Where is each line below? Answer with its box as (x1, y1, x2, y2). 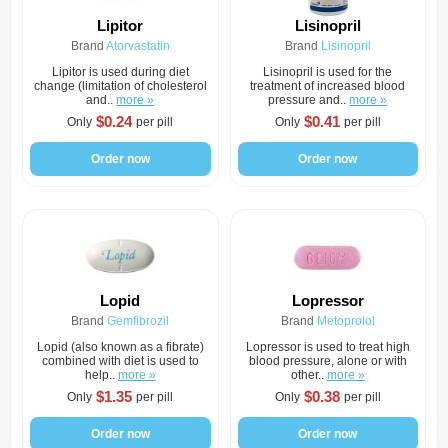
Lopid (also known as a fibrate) (36, 340, 204, 354)
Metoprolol (316, 314, 375, 328)
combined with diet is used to (41, 354, 199, 368)
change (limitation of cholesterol (33, 79, 207, 93)
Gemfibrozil (107, 314, 170, 328)
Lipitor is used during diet (51, 65, 189, 79)
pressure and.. (268, 93, 350, 107)
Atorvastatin (105, 39, 170, 53)
